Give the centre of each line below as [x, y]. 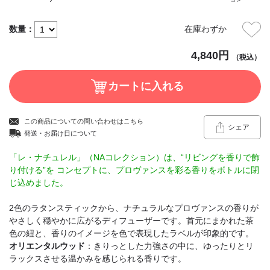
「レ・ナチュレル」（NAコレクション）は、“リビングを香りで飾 [134, 157]
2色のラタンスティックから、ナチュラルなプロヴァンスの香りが [133, 208]
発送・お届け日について [60, 133]
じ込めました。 [38, 182]
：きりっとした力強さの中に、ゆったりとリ [169, 246]
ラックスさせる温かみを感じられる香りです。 [97, 258]
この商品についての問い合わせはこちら [83, 121]
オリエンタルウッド [47, 246]
